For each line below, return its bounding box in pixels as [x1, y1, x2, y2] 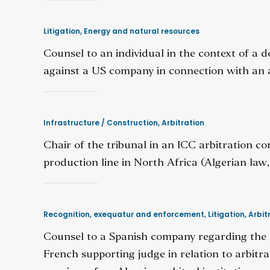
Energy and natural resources [84, 26, 199, 36]
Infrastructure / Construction [43, 118, 158, 128]
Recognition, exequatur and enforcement [43, 209, 204, 219]
